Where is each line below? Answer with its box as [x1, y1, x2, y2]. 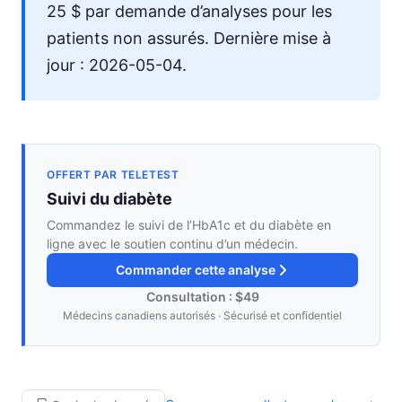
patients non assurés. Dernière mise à [47, 28, 331, 48]
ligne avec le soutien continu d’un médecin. [47, 235, 298, 251]
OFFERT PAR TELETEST [47, 167, 179, 181]
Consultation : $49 [145, 288, 259, 304]
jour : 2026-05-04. [47, 55, 187, 74]
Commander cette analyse [115, 261, 275, 277]
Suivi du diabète [47, 188, 172, 208]
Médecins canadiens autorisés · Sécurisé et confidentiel [63, 308, 342, 322]
